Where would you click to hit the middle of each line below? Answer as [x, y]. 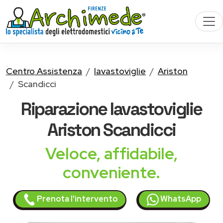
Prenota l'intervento [76, 199]
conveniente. [111, 172]
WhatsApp [180, 199]
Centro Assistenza [44, 71]
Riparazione [66, 109]
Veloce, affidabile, [111, 154]
